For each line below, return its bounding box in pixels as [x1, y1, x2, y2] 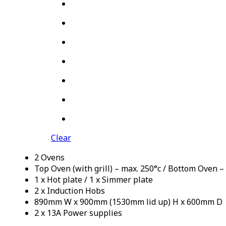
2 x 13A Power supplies [34, 207, 122, 219]
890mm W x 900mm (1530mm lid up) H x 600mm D [34, 196, 222, 208]
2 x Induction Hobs [34, 185, 105, 197]
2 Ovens [34, 152, 65, 163]
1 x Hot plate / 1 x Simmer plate [34, 174, 153, 186]
